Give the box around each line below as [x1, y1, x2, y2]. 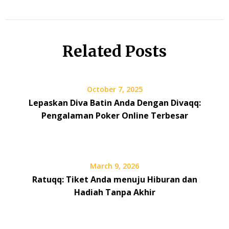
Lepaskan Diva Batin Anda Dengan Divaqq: [28, 97, 201, 108]
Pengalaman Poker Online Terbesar [41, 109, 188, 121]
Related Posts [62, 41, 167, 61]
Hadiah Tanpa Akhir [74, 186, 155, 198]
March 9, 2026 [90, 161, 139, 171]
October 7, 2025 [86, 84, 143, 94]
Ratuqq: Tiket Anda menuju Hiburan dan [32, 173, 197, 185]
